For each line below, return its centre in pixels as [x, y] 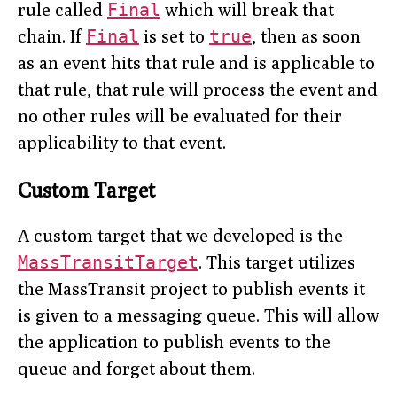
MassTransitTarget [108, 263]
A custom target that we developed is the [180, 236]
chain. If [52, 36]
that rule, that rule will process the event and [198, 90]
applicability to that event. [122, 143]
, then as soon [306, 36]
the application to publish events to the [174, 342]
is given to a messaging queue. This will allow [198, 315]
